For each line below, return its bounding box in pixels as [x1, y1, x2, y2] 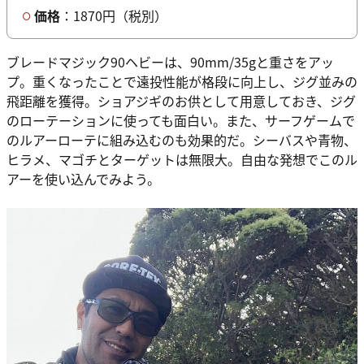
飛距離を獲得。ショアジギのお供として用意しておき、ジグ [6, 90, 356, 110]
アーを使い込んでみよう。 [6, 168, 163, 188]
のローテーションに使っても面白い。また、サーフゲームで [6, 110, 355, 130]
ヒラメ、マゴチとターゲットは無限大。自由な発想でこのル [6, 149, 357, 169]
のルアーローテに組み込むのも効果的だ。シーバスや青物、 [6, 129, 357, 149]
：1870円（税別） [60, 5, 171, 25]
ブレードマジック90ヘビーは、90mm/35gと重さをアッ [6, 51, 334, 71]
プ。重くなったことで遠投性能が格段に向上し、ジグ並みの [6, 71, 357, 91]
